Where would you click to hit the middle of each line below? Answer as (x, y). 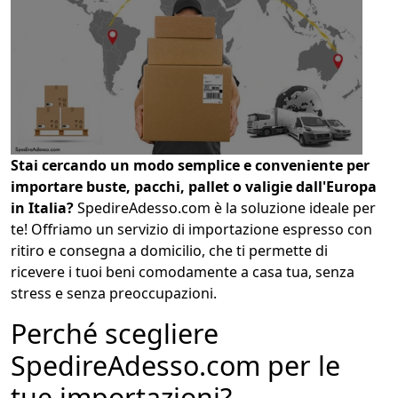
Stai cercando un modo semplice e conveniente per (190, 166)
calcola (199, 260)
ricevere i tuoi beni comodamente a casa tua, (161, 272)
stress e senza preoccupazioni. (114, 294)
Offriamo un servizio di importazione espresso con (200, 230)
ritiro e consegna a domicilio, (108, 251)
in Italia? (44, 208)
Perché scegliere (115, 334)
